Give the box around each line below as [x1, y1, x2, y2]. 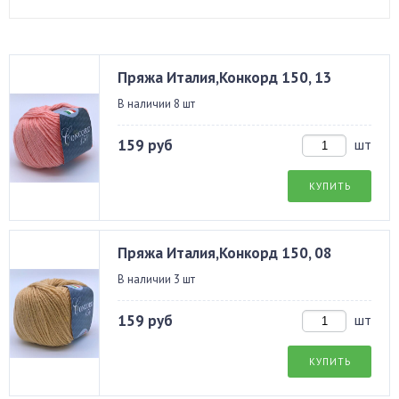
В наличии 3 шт [118, 272, 195, 287]
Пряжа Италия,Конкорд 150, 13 [118, 68, 332, 87]
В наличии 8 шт [118, 96, 195, 111]
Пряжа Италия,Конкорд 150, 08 [118, 243, 332, 263]
